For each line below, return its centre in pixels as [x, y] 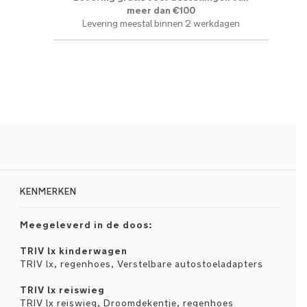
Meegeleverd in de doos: [86, 225]
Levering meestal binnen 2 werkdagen [161, 23]
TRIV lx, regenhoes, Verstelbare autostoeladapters [141, 264]
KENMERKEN [48, 192]
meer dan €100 [161, 10]
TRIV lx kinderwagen [73, 251]
